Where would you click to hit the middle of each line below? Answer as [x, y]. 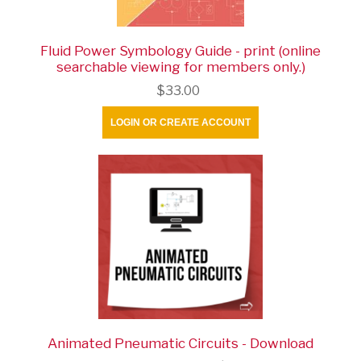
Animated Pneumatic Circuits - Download [180, 343]
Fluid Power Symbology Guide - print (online [180, 50]
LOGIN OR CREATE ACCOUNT [180, 122]
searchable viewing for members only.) [180, 66]
